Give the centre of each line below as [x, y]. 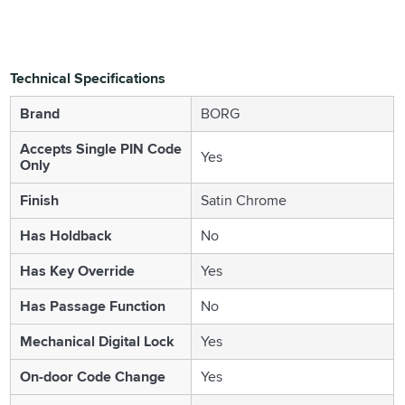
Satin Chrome [244, 200]
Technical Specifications [88, 78]
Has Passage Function [93, 306]
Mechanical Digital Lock [98, 341]
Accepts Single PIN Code [101, 148]
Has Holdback [66, 235]
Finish [40, 200]
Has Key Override [78, 270]
